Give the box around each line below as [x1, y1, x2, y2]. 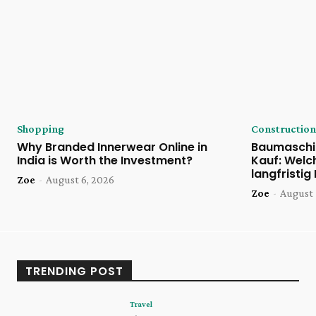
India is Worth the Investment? [17, 152, 193, 169]
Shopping [17, 122, 64, 135]
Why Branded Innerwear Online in [17, 138, 207, 155]
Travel [130, 298, 152, 309]
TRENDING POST [25, 262, 123, 279]
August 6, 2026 [46, 173, 114, 186]
